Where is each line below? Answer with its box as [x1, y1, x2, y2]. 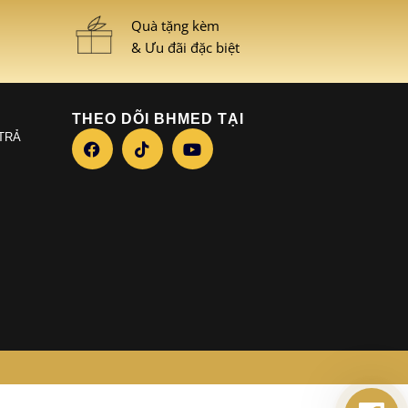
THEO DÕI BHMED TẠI [71, 111, 244, 127]
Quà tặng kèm [130, 15, 219, 35]
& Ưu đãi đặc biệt [130, 37, 240, 56]
